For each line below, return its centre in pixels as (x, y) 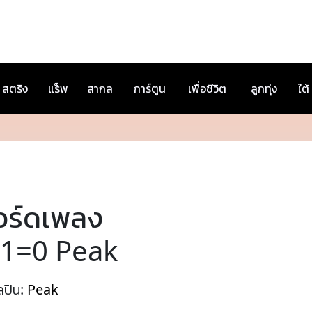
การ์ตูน (150, 88)
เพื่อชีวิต (207, 88)
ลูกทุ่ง (264, 88)
